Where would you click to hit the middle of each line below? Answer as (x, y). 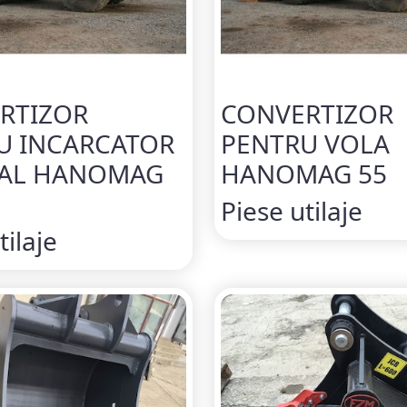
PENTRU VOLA (305, 143)
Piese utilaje (292, 210)
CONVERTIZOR (307, 113)
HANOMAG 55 (304, 173)
